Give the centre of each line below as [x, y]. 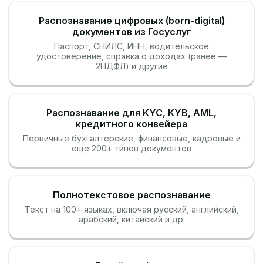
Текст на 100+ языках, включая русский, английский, [131, 209]
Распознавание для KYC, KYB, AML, [131, 113]
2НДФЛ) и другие [131, 66]
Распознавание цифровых [102, 21]
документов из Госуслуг [131, 32]
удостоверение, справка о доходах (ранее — [131, 56]
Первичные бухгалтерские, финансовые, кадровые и [131, 138]
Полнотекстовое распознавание [131, 195]
